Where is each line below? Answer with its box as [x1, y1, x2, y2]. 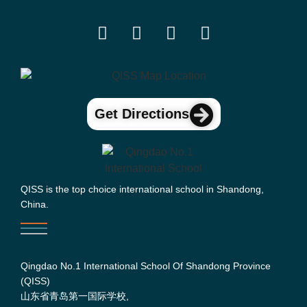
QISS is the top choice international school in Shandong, [21, 184, 264, 195]
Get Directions [94, 106, 189, 121]
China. [21, 199, 49, 210]
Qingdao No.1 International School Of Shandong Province [21, 260, 271, 272]
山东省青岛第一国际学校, [21, 291, 129, 302]
